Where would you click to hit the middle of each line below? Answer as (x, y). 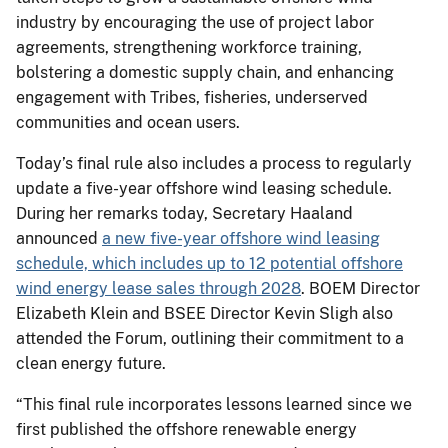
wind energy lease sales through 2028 (158, 288)
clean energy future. (93, 363)
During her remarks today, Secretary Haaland (184, 213)
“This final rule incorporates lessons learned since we (214, 404)
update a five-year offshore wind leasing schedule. (204, 188)
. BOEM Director (360, 288)
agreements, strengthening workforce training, (189, 47)
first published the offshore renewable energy (186, 429)
